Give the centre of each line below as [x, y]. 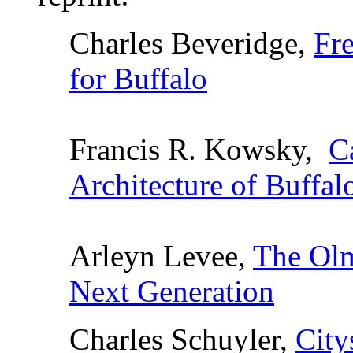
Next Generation [172, 291]
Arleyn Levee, [161, 256]
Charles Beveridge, [191, 43]
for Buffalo [138, 78]
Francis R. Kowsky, [199, 149]
